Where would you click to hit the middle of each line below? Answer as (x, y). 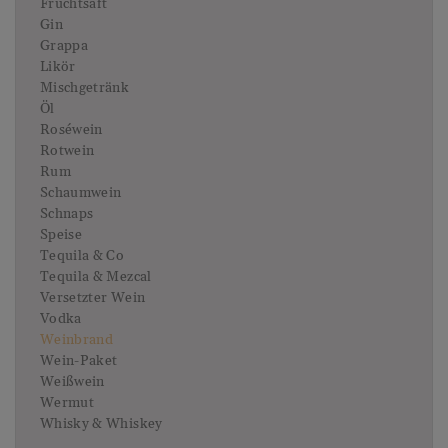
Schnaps (67, 214)
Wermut (67, 403)
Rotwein (67, 151)
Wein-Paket (79, 361)
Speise (61, 235)
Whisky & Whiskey (101, 424)
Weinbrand (77, 340)
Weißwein (72, 382)
